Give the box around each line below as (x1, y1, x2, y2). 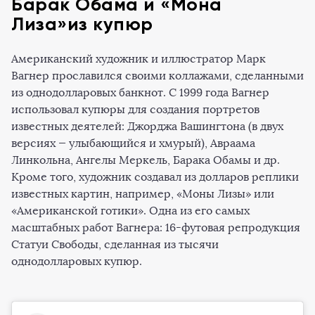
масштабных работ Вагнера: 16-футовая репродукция (11, 220, 300, 234)
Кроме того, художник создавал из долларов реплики (11, 169, 299, 184)
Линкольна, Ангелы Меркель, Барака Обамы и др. (11, 153, 280, 167)
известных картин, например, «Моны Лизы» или (11, 186, 274, 200)
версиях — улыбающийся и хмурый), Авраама (11, 136, 255, 150)
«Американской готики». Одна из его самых (11, 203, 250, 217)
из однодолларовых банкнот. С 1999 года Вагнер (11, 85, 269, 99)
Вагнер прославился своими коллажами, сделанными (11, 68, 304, 82)
